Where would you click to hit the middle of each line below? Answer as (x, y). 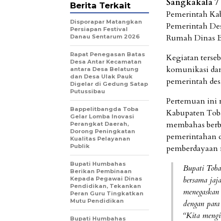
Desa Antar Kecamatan (106, 62)
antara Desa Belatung (104, 69)
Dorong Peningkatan (103, 131)
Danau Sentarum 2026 (105, 37)
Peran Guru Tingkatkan (107, 193)
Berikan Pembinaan (101, 171)
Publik (80, 146)
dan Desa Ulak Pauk (101, 76)
